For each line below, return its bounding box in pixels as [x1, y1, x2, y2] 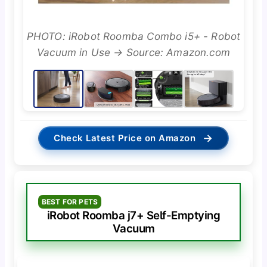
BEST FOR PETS [41, 197, 98, 206]
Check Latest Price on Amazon [54, 132, 196, 144]
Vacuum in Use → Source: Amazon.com [37, 46, 230, 58]
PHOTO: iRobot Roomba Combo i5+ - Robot [26, 30, 241, 42]
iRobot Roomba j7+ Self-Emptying [46, 208, 221, 222]
